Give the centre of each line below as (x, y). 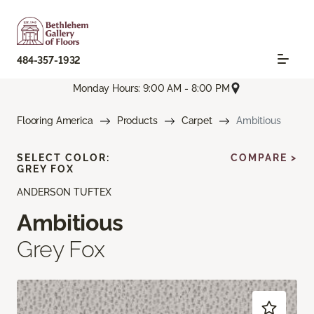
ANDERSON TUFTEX (64, 192)
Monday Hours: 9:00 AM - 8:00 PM (151, 88)
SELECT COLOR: (63, 158)
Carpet (197, 121)
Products (137, 121)
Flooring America (55, 121)
